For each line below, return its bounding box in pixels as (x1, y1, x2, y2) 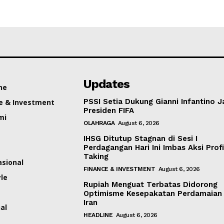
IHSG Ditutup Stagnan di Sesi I (83, 133, 198, 143)
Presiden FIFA (83, 105, 134, 115)
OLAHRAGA (83, 119, 115, 126)
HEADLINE (83, 211, 113, 218)
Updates (83, 76, 130, 91)
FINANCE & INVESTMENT (83, 165, 155, 172)
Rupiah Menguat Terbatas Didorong (83, 179, 218, 189)
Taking (83, 151, 109, 161)
